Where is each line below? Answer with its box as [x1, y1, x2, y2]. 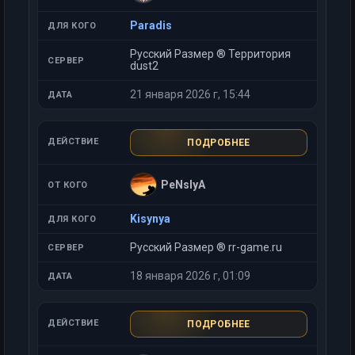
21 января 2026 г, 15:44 [130, 88, 250, 101]
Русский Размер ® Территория [130, 48, 291, 60]
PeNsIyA [161, 177, 205, 191]
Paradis [130, 19, 172, 32]
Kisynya [130, 212, 170, 225]
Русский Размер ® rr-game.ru [130, 241, 282, 254]
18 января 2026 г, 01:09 [130, 269, 250, 282]
